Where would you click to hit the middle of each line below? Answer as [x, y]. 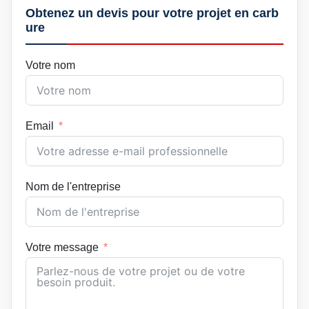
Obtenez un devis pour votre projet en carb [152, 13]
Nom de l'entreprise [73, 187]
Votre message [62, 248]
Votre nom [50, 66]
